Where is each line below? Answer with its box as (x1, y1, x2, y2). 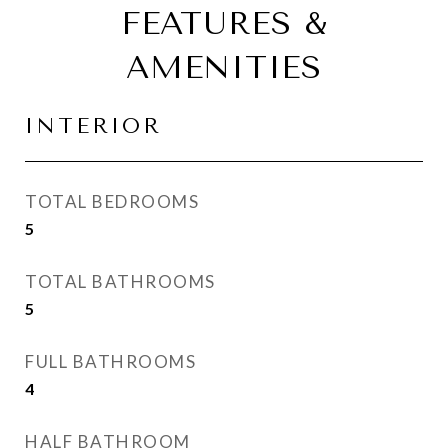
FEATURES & (120, 5, 328, 42)
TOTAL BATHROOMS (25, 271, 216, 292)
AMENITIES (126, 49, 322, 86)
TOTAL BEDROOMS (25, 191, 199, 212)
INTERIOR (25, 114, 162, 138)
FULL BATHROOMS (25, 351, 196, 372)
